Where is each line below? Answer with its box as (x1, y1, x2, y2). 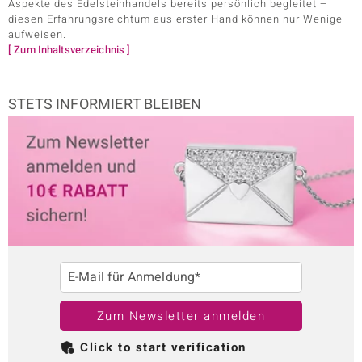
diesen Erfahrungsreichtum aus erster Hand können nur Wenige (8, 11, 343, 27)
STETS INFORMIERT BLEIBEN (8, 94, 202, 116)
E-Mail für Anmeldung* (68, 267, 201, 288)
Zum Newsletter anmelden (96, 307, 266, 326)
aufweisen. (8, 27, 66, 42)
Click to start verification (80, 339, 246, 357)
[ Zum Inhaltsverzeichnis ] (8, 42, 131, 57)
